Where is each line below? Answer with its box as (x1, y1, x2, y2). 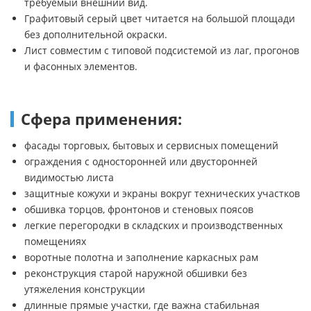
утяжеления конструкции (24, 282, 145, 296)
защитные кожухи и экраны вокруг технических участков (24, 186, 300, 200)
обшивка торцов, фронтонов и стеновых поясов (24, 202, 253, 216)
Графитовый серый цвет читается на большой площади (24, 11, 295, 25)
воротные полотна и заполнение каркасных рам (24, 250, 258, 264)
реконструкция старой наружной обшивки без (24, 266, 247, 280)
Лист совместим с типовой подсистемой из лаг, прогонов (24, 43, 299, 57)
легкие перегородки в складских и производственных (24, 218, 283, 232)
